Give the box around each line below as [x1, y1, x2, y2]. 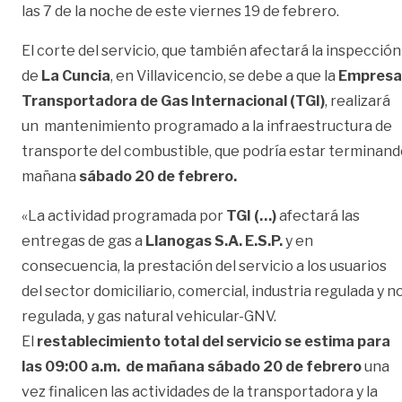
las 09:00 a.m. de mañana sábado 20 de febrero [22, 358, 364, 376]
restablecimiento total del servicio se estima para [37, 333, 390, 351]
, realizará [325, 92, 390, 110]
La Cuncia [41, 67, 110, 85]
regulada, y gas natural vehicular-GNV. [22, 308, 276, 326]
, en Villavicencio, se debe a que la [110, 67, 338, 85]
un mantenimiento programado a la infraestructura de [22, 118, 392, 135]
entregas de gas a [22, 232, 145, 250]
